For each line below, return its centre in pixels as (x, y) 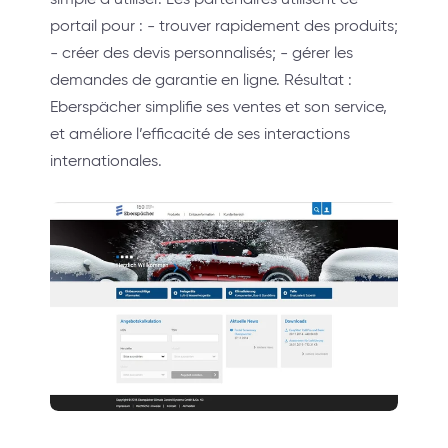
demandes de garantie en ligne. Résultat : (201, 80)
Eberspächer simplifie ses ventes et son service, (218, 107)
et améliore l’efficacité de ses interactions (200, 134)
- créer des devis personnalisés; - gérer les (201, 53)
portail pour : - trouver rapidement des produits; (224, 26)
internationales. (106, 161)
